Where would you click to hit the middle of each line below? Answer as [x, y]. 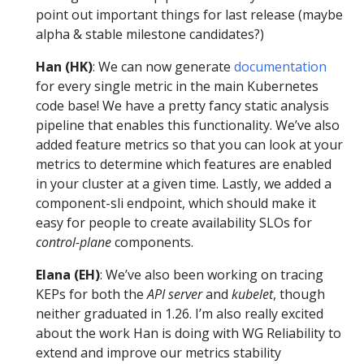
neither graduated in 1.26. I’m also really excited [180, 313]
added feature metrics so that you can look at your [189, 144]
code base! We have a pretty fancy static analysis [182, 105]
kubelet [252, 294]
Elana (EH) [68, 274]
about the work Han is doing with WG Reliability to [188, 333]
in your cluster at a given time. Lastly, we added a [184, 183]
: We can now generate [163, 66]
